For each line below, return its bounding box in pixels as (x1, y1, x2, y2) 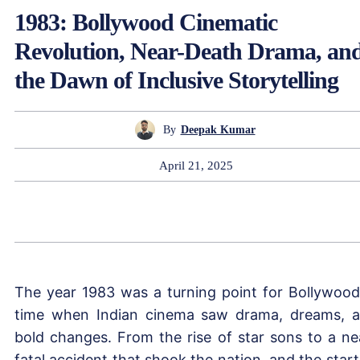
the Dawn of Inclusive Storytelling (14, 67, 338, 94)
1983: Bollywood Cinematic (14, 9, 277, 36)
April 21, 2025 (159, 158, 233, 172)
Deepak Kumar (180, 123, 256, 136)
